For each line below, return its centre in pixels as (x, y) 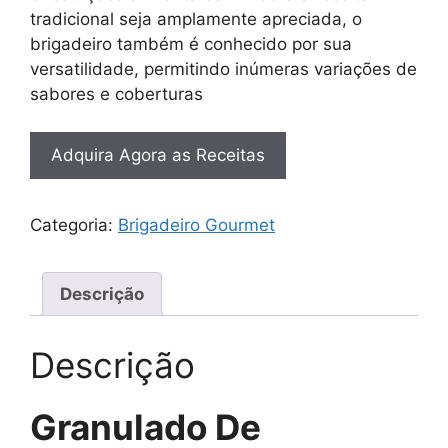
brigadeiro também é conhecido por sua (191, 43)
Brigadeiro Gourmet (196, 225)
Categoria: (74, 225)
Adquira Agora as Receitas (158, 155)
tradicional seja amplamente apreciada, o (196, 18)
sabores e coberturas (116, 93)
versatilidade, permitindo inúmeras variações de (223, 68)
